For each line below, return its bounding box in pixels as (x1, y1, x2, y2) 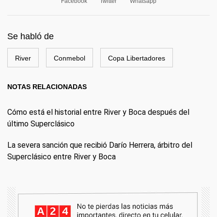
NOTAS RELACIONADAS (7, 82, 87, 91)
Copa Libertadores (108, 54, 165, 62)
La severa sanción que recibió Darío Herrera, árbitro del (7, 140, 192, 150)
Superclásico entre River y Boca (7, 152, 116, 161)
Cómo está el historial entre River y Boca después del (7, 107, 189, 117)
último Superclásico (7, 119, 75, 128)
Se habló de (7, 31, 54, 41)
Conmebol (54, 54, 85, 62)
